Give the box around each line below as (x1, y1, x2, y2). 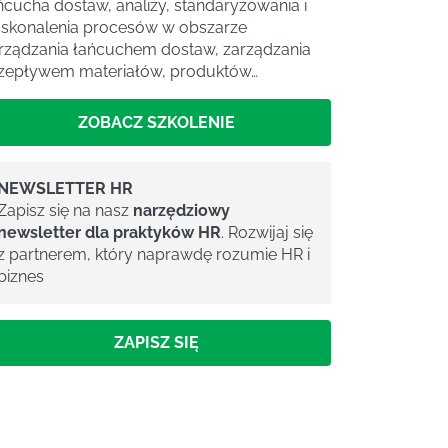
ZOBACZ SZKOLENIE (77, 112, 235, 132)
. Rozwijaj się (221, 222, 313, 242)
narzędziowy (133, 200, 230, 220)
